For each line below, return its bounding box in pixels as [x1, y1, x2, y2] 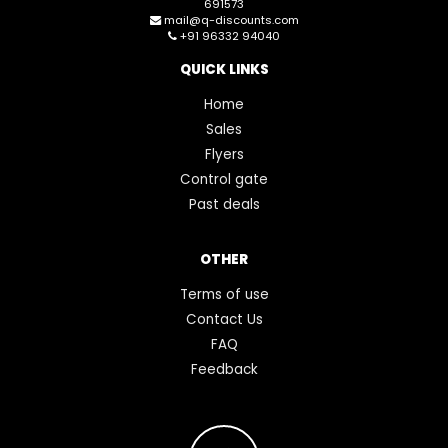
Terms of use [179, 285, 269, 305]
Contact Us [185, 310, 263, 330]
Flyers [204, 145, 244, 165]
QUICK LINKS [179, 60, 269, 80]
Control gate [180, 170, 268, 190]
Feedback [190, 360, 258, 380]
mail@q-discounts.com [160, 12, 299, 29]
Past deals [188, 195, 260, 215]
